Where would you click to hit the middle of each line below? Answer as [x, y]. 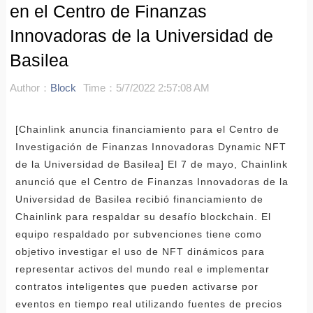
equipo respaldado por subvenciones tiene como [138, 234]
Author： [30, 87]
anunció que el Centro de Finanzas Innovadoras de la [152, 181]
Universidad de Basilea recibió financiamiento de [139, 199]
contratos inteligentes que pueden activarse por [137, 286]
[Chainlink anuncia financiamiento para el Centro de [147, 129]
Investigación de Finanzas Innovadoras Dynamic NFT [151, 146]
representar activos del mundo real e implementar [142, 269]
